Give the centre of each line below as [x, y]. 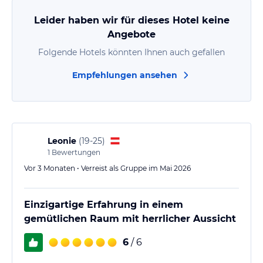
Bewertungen [75, 152]
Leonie [62, 141]
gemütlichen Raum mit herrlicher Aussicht [130, 218]
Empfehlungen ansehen [124, 75]
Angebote [131, 34]
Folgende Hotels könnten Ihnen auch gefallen [131, 52]
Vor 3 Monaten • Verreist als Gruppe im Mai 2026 [107, 168]
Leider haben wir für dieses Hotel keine [131, 20]
